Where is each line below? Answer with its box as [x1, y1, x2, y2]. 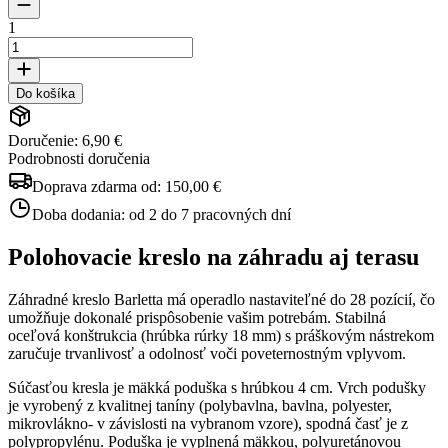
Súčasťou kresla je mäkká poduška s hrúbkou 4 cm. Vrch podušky [8, 378, 426, 396]
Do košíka [16, 85, 75, 101]
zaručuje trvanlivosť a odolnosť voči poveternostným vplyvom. [8, 344, 406, 362]
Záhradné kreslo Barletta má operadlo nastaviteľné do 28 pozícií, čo [8, 290, 435, 308]
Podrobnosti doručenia [8, 149, 150, 167]
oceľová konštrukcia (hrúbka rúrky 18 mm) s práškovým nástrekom [8, 326, 434, 344]
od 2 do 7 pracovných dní [129, 205, 291, 223]
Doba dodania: [32, 205, 129, 223]
